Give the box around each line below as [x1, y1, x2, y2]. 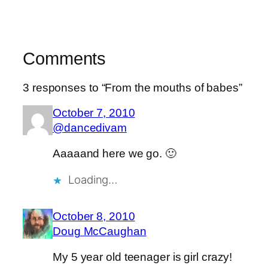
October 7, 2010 [53, 106, 135, 119]
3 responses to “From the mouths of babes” [23, 81, 242, 95]
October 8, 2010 [53, 209, 135, 223]
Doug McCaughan [53, 224, 147, 237]
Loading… [68, 172, 118, 186]
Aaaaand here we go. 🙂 [53, 147, 176, 160]
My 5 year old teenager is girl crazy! [53, 251, 233, 264]
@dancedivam [53, 121, 127, 134]
